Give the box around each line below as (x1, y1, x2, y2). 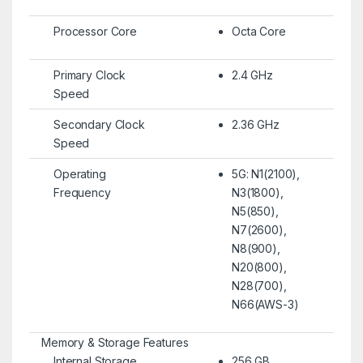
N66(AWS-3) (231, 297, 299, 311)
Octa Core (231, 23, 286, 38)
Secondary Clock (53, 117, 145, 131)
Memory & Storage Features (41, 335, 189, 349)
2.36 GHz (231, 117, 280, 131)
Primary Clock (53, 67, 126, 82)
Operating (53, 166, 106, 181)
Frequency (53, 185, 111, 199)
